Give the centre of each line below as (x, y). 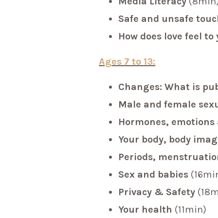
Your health (147, 210)
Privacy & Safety (158, 192)
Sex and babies (155, 175)
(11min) (191, 210)
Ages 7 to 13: (127, 62)
